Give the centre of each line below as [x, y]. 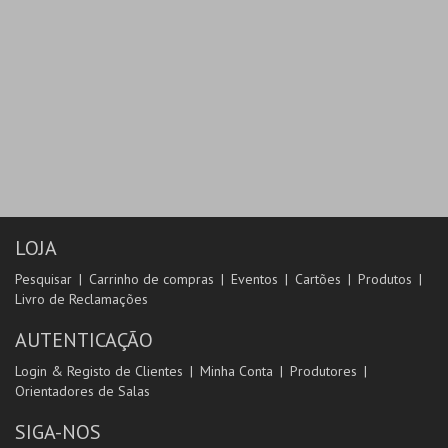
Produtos [385, 279]
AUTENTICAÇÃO [84, 340]
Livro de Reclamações [81, 299]
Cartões [318, 279]
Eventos [254, 279]
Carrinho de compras [151, 279]
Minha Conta [236, 371]
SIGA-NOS [58, 432]
